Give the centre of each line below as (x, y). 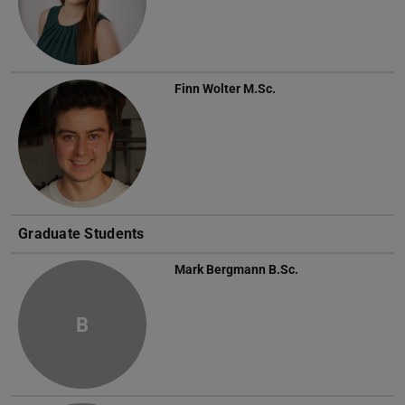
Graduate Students (81, 234)
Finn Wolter (207, 89)
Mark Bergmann (220, 270)
